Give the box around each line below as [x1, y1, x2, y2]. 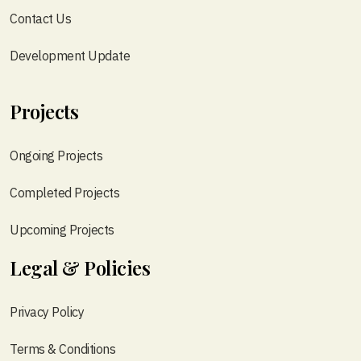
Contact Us [10, 10, 71, 27]
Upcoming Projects [10, 222, 114, 239]
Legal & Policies [10, 255, 150, 281]
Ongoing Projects [10, 147, 102, 164]
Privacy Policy [10, 304, 84, 321]
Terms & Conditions [10, 341, 115, 358]
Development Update [10, 48, 130, 64]
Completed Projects [10, 185, 119, 201]
